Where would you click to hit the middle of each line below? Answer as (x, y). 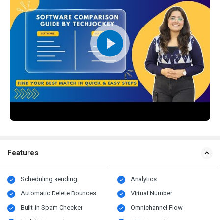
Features (23, 153)
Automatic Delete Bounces (59, 193)
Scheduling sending (49, 179)
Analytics (144, 179)
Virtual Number (152, 193)
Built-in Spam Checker (52, 208)
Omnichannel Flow (157, 208)
